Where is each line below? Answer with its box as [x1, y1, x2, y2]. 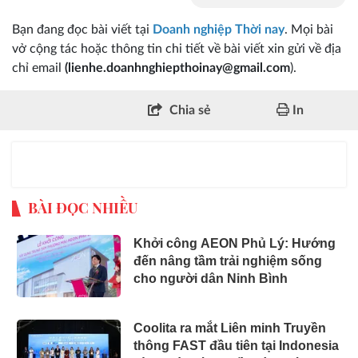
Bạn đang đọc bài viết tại [12, 23, 153, 37]
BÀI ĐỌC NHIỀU [28, 198, 137, 218]
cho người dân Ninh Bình [133, 272, 288, 286]
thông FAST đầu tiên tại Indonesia [133, 339, 339, 353]
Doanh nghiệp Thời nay [153, 23, 284, 37]
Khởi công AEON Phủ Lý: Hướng [133, 237, 336, 251]
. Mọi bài [284, 23, 333, 37]
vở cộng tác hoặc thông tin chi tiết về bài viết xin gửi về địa [12, 42, 341, 56]
